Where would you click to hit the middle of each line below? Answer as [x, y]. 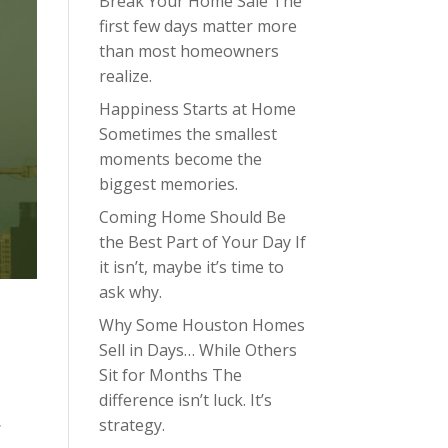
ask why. [130, 292]
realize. [125, 76]
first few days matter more [197, 26]
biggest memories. [168, 184]
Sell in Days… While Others [197, 350]
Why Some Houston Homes [201, 325]
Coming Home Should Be [192, 217]
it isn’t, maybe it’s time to [191, 267]
